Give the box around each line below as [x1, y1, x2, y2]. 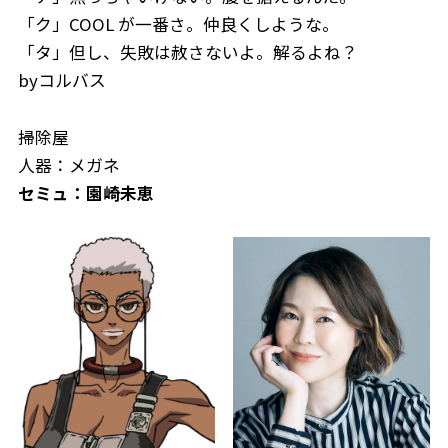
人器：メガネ [17, 153, 120, 178]
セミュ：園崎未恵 [17, 181, 154, 206]
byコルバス [17, 67, 106, 92]
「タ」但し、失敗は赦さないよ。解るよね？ [17, 39, 358, 64]
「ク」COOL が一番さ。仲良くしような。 [17, 11, 339, 36]
